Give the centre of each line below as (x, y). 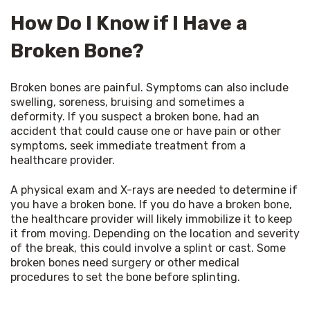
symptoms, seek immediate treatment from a (128, 145)
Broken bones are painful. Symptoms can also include (149, 87)
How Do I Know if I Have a (129, 23)
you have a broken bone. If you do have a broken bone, (151, 204)
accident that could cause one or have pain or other (146, 131)
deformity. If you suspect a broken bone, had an (135, 116)
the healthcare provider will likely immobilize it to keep (151, 219)
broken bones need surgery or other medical (125, 262)
